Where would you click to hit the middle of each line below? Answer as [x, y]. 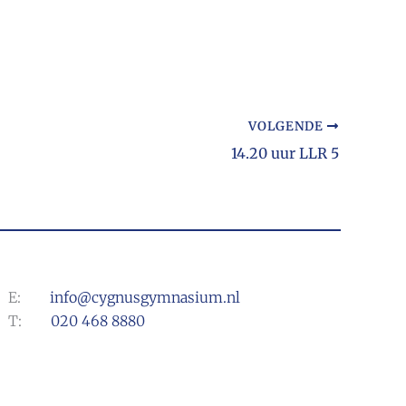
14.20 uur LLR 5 [285, 153]
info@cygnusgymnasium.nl [145, 297]
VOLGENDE [288, 126]
